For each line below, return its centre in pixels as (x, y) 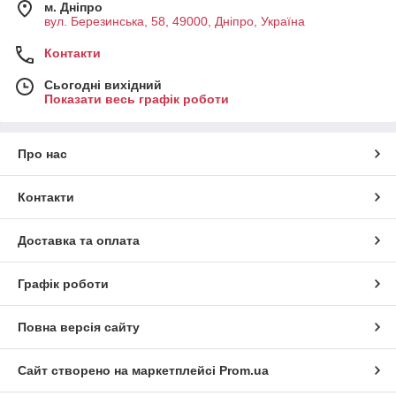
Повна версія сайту (79, 327)
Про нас (42, 154)
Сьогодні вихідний (103, 85)
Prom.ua (244, 371)
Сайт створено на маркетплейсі (118, 371)
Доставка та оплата (79, 241)
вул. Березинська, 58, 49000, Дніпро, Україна (175, 22)
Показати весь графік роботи (137, 99)
